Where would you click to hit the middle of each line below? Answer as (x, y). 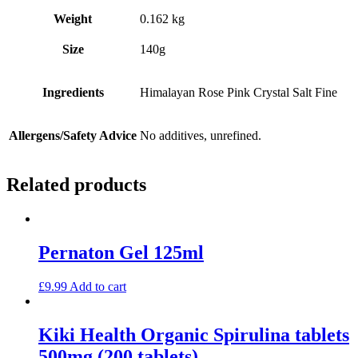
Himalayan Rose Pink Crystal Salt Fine (239, 93)
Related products (76, 185)
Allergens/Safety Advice (73, 136)
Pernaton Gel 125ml (121, 253)
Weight (73, 19)
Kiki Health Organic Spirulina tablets (194, 334)
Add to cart (98, 287)
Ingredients (73, 93)
